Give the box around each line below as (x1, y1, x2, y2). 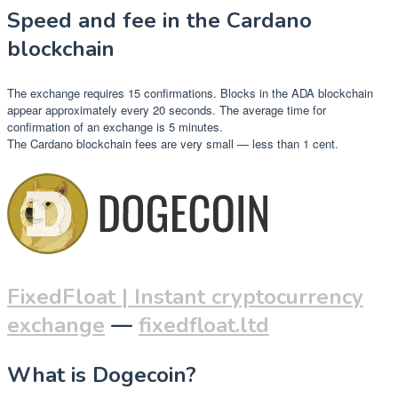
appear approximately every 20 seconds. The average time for (7, 101, 326, 119)
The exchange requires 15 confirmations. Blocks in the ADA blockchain (7, 84, 373, 102)
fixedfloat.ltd (139, 311, 269, 340)
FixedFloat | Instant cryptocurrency (7, 283, 363, 312)
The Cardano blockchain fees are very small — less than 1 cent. (7, 135, 338, 153)
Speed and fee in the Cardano (7, 6, 312, 36)
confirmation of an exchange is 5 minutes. (7, 118, 223, 136)
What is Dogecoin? (7, 361, 196, 390)
